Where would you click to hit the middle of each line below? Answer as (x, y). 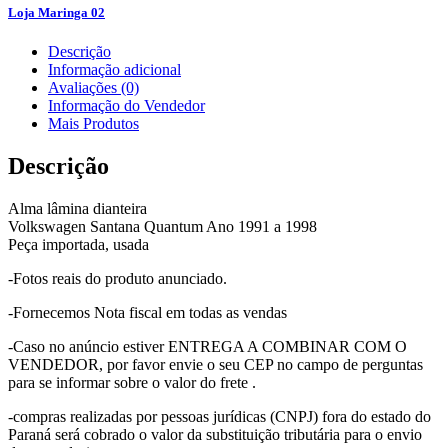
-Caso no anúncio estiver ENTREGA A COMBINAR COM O (207, 346)
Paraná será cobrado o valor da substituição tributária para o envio (215, 434)
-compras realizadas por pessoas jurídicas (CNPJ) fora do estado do (219, 416)
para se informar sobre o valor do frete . (132, 382)
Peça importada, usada (78, 244)
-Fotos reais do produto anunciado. (117, 278)
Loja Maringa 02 (56, 12)
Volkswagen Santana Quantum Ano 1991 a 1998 (162, 226)
